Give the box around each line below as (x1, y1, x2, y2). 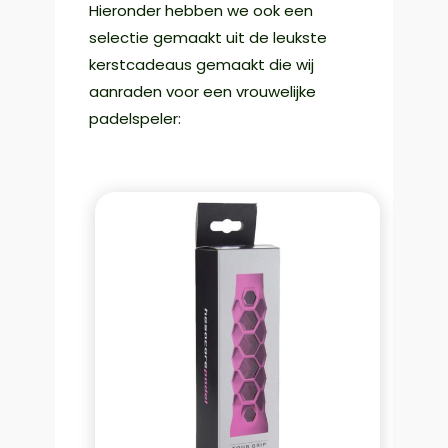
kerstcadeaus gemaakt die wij (88, 54, 314, 76)
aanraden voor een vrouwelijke (88, 81, 316, 103)
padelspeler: (88, 108, 181, 130)
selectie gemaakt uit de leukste (88, 27, 327, 49)
